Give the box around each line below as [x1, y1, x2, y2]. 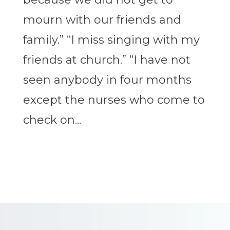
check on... [23, 113, 81, 127]
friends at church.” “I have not [23, 53, 190, 67]
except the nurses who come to [23, 93, 205, 107]
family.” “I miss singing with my [23, 33, 200, 47]
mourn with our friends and [23, 13, 181, 27]
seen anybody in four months [23, 73, 191, 87]
